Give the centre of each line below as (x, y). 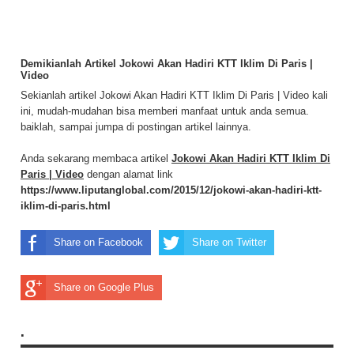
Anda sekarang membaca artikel (96, 159)
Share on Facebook (98, 243)
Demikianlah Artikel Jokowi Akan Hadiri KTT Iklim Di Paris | (167, 64)
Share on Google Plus (104, 288)
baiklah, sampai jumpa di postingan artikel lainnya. (136, 127)
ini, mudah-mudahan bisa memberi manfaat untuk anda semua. (165, 111)
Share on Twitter (229, 243)
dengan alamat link (128, 175)
